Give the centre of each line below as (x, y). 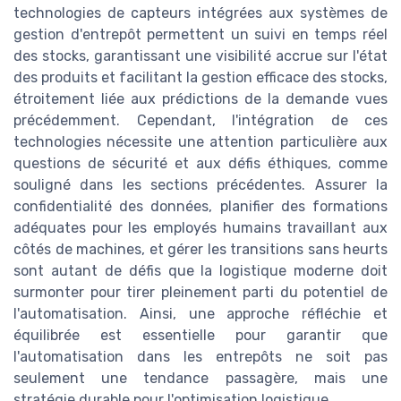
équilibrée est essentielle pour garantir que (200, 336)
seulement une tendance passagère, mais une (200, 379)
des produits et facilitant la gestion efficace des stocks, (200, 78)
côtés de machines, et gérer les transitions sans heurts (200, 250)
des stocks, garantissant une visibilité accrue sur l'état (200, 56)
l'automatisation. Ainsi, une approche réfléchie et (200, 314)
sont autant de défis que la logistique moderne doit (200, 271)
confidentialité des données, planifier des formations (200, 207)
